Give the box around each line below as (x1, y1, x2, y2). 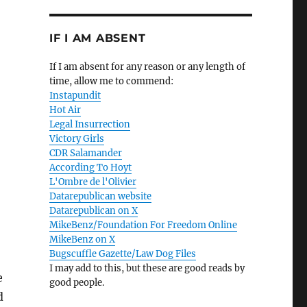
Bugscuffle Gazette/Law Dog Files (49, 248, 196, 260)
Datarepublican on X (49, 205, 138, 217)
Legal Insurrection (49, 119, 130, 131)
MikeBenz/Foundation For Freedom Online (49, 219, 237, 232)
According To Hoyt (49, 162, 132, 174)
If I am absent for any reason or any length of (49, 61, 245, 73)
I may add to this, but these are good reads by (49, 262, 245, 275)
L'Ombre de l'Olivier (49, 176, 136, 188)
